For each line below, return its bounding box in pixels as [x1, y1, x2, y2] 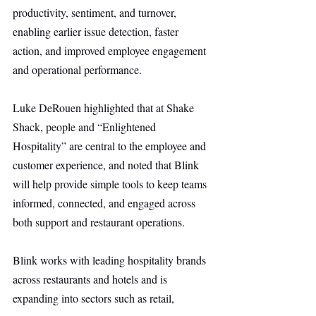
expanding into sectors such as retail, [13, 291, 177, 305]
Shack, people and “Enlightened [13, 119, 159, 134]
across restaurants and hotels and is [13, 272, 170, 286]
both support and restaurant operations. [13, 214, 185, 229]
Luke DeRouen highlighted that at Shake [13, 100, 197, 115]
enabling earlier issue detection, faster [13, 24, 181, 39]
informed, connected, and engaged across [13, 195, 198, 210]
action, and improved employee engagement [13, 43, 209, 58]
